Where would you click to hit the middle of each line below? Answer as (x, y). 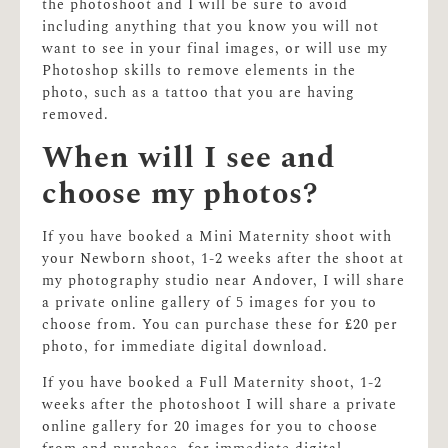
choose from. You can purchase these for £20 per (220, 324)
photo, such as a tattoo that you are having (199, 92)
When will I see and (189, 157)
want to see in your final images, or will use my (215, 48)
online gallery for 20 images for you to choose (210, 426)
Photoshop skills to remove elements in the (199, 70)
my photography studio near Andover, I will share (224, 280)
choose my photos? (180, 193)
